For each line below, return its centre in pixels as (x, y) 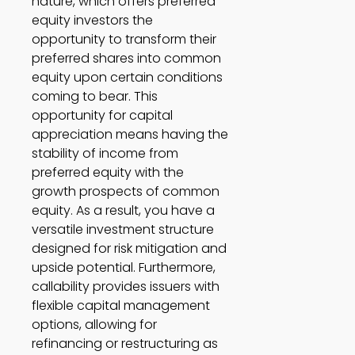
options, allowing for (94, 325)
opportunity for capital (102, 116)
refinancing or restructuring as (125, 344)
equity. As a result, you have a (123, 211)
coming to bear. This (95, 97)
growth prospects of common (126, 192)
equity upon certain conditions (127, 78)
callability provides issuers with (126, 287)
